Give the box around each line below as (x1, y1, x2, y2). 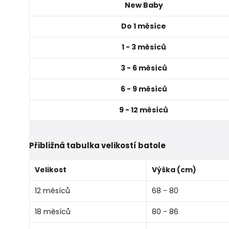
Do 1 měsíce (121, 20, 166, 31)
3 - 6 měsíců (120, 62, 167, 73)
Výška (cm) (152, 164, 196, 175)
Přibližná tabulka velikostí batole (29, 140, 166, 151)
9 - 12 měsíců (119, 104, 168, 115)
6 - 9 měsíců (120, 83, 167, 94)
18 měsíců (35, 206, 71, 217)
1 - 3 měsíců (121, 41, 166, 52)
